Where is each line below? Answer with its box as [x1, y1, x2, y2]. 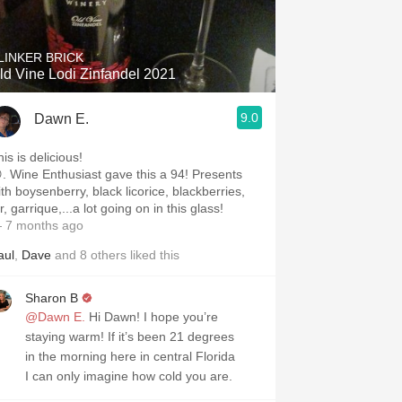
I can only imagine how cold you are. [25, 369, 232, 383]
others [91, 248, 127, 262]
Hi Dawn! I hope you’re [85, 310, 218, 324]
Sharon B [25, 291, 78, 305]
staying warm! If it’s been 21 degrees [25, 329, 234, 344]
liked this [127, 248, 179, 262]
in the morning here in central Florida [25, 349, 235, 363]
